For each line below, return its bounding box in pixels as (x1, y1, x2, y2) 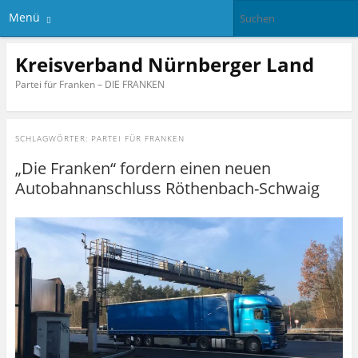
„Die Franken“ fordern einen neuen (14, 157, 271, 180)
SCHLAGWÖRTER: (14, 133, 91, 145)
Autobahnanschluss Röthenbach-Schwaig (14, 177, 320, 200)
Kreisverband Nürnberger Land (14, 50, 314, 78)
